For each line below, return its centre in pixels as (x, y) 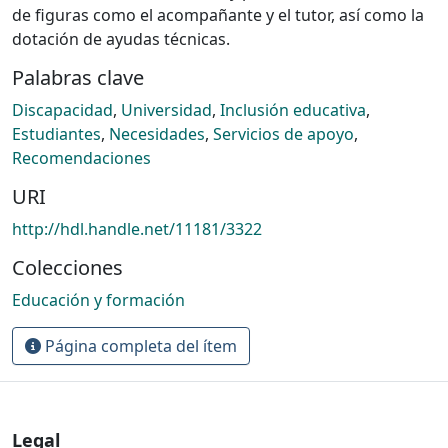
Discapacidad (62, 109)
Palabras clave (78, 77)
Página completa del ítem (139, 345)
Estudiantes (56, 133)
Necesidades (157, 133)
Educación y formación (98, 299)
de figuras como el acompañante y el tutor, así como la (218, 14)
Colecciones (67, 267)
